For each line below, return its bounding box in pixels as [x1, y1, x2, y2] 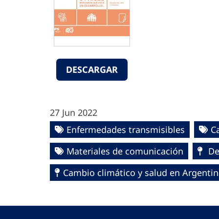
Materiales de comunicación [66, 145, 183, 157]
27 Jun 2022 [50, 107, 97, 118]
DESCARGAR [66, 63, 118, 75]
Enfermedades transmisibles [66, 124, 185, 135]
